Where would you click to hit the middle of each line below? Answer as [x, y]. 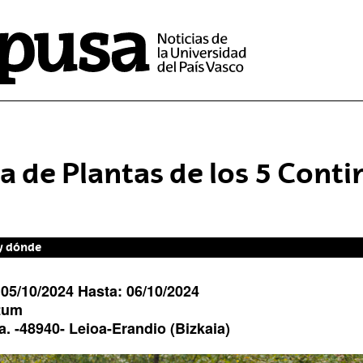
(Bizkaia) [198, 328]
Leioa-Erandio [117, 328]
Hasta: [100, 291]
